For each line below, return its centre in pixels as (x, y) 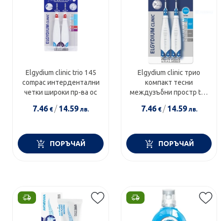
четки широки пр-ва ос (61, 92)
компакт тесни (169, 83)
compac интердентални (61, 83)
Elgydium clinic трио (169, 73)
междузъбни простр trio (164, 92)
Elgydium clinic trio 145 (61, 73)
